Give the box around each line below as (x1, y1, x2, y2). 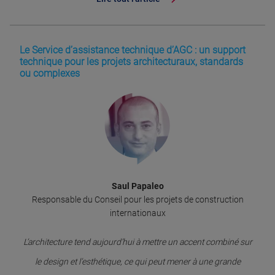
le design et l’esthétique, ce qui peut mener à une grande (34, 257, 241, 267)
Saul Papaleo (111, 181, 164, 192)
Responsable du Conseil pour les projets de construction (31, 195, 244, 205)
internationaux (109, 208, 166, 219)
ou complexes (20, 68, 80, 80)
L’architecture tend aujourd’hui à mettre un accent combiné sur (23, 237, 252, 247)
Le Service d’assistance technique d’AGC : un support (20, 44, 246, 56)
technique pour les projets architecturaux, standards (20, 56, 243, 68)
